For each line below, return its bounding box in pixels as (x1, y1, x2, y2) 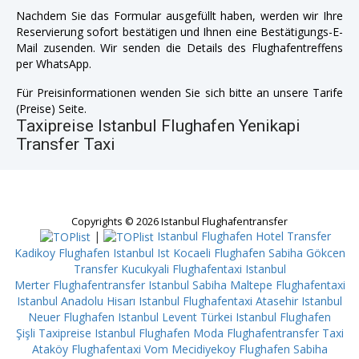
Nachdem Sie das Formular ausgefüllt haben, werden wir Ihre (16, 7, 343, 23)
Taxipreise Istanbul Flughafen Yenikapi (16, 115, 301, 135)
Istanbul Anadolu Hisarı (17, 293, 135, 309)
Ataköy (31, 341, 68, 357)
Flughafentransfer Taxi (226, 325, 344, 341)
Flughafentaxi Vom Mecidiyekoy (71, 341, 236, 357)
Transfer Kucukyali (73, 261, 169, 277)
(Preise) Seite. (16, 100, 87, 116)
